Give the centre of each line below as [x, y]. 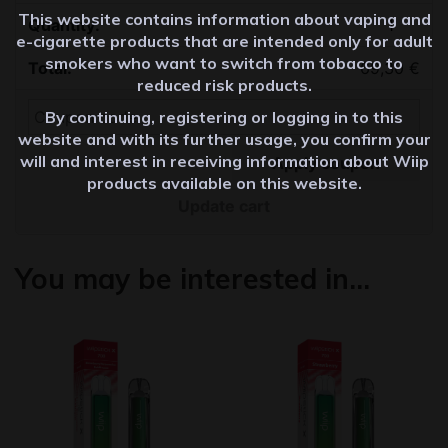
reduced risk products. [224, 85]
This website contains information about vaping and [224, 19]
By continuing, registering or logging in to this [224, 117]
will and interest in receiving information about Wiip [224, 161]
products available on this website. [224, 183]
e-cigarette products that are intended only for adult [224, 41]
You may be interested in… [192, 278]
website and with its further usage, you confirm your [224, 139]
